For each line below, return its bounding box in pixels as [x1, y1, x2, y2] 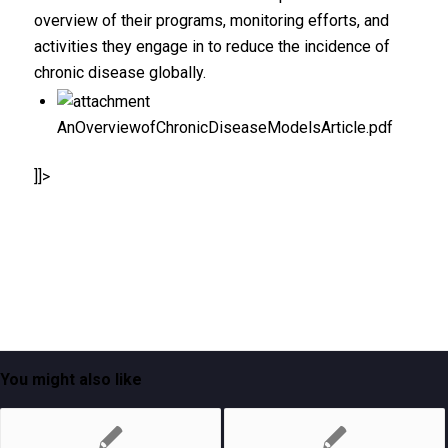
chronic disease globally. [33, 63, 206, 82]
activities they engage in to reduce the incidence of [33, 37, 390, 56]
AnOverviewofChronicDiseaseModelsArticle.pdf [56, 118, 393, 137]
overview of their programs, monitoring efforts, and [33, 11, 389, 30]
